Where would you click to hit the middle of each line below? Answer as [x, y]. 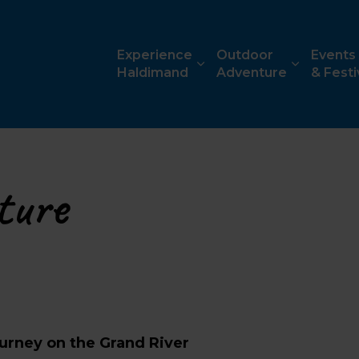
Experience [155, 55]
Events [333, 55]
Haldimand [153, 73]
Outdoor [245, 55]
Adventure [252, 73]
